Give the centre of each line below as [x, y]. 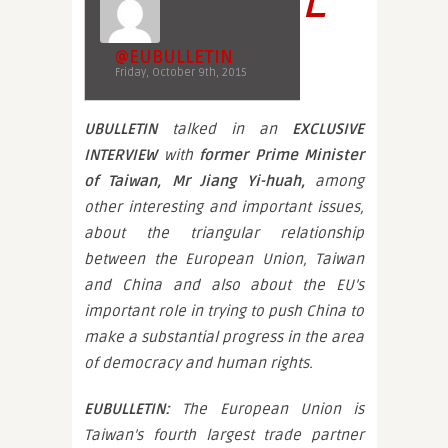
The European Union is [267, 409]
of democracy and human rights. [198, 363]
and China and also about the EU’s [224, 285]
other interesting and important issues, [224, 207]
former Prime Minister [281, 155]
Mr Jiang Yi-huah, [238, 181]
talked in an [224, 129]
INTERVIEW [120, 155]
